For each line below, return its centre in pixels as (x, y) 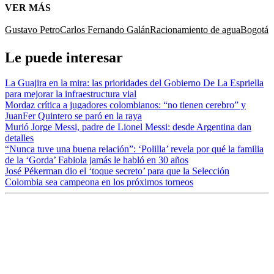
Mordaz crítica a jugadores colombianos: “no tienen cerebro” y (125, 105)
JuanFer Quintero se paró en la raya (73, 116)
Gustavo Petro (32, 29)
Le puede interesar (64, 57)
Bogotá (254, 29)
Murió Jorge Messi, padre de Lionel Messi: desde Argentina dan (128, 127)
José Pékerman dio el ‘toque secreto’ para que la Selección (117, 171)
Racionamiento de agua (195, 29)
